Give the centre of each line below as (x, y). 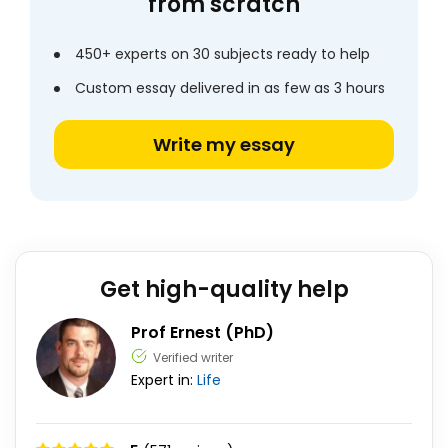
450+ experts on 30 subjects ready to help (222, 54)
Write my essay (224, 144)
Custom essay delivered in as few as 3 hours (230, 88)
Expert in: (164, 380)
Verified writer (193, 357)
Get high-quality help (224, 289)
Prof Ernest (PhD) (202, 332)
